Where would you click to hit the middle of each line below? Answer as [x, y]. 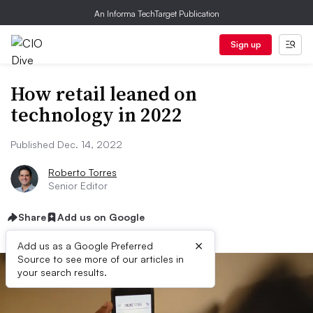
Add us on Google [101, 217]
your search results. [62, 272]
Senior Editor [78, 185]
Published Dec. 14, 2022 [66, 144]
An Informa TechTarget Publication [156, 14]
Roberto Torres [82, 172]
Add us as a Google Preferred [85, 246]
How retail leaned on [104, 94]
